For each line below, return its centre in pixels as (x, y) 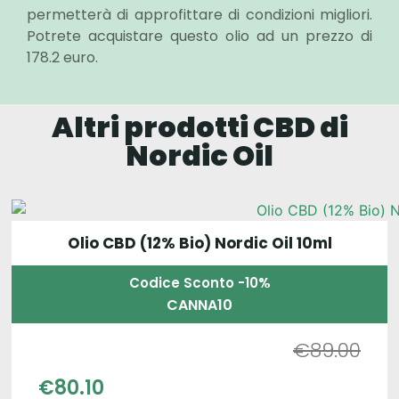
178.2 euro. (62, 57)
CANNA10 (199, 305)
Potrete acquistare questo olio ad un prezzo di (199, 36)
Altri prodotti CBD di (199, 126)
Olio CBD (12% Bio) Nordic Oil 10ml (199, 243)
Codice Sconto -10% (199, 282)
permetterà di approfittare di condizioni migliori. (199, 14)
